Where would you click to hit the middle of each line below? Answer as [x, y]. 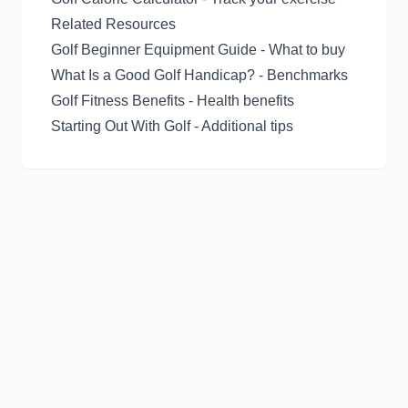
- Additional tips [242, 126]
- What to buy [301, 50]
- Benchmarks [301, 75]
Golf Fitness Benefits [118, 101]
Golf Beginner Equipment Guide [154, 50]
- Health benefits [240, 101]
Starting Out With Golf [121, 126]
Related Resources [113, 24]
